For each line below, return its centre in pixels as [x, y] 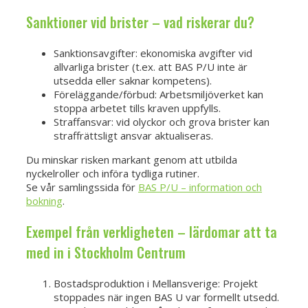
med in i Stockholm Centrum [106, 252]
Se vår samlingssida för [82, 187]
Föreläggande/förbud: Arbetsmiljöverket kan [158, 94]
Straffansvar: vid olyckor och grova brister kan [162, 121]
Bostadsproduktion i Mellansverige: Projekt [156, 283]
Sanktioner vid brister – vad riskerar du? [140, 22]
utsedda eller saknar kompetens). [133, 80]
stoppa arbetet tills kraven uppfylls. [137, 108]
